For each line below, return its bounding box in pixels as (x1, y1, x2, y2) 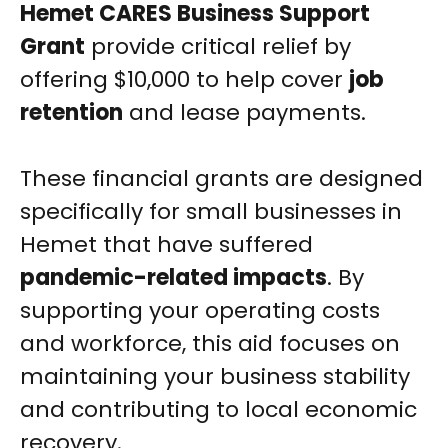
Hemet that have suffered (20, 229, 313, 261)
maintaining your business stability (20, 361, 410, 393)
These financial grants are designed (20, 163, 423, 195)
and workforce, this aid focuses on (20, 328, 400, 360)
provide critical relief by (85, 31, 351, 63)
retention (20, 97, 123, 129)
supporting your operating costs (20, 295, 380, 327)
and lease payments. (123, 97, 366, 129)
